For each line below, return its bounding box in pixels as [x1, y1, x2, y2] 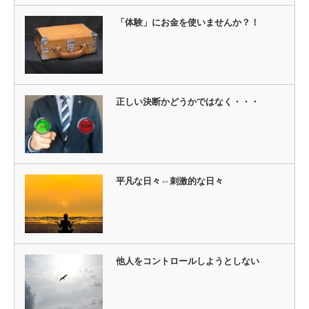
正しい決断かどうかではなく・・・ [115, 97, 259, 108]
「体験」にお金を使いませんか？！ [115, 17, 259, 28]
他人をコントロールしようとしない [115, 255, 259, 266]
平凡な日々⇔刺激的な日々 [115, 176, 223, 187]
